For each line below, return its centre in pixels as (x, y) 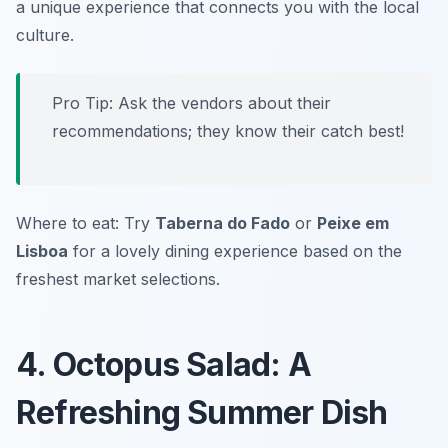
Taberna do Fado (222, 223)
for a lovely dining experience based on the (235, 251)
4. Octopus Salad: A (163, 365)
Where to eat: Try (85, 223)
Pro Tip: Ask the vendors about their (191, 103)
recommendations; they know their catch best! (228, 131)
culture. (45, 35)
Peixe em (353, 223)
